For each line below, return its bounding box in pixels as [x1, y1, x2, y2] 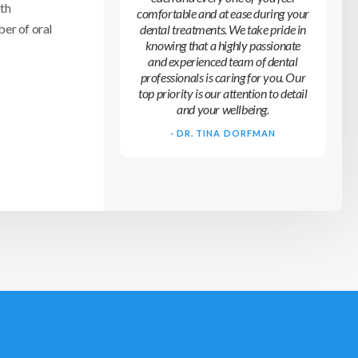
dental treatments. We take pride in [139, 21, 306, 37]
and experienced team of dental [148, 53, 298, 69]
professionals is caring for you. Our [140, 69, 306, 85]
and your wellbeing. [177, 101, 269, 117]
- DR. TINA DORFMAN [169, 127, 276, 138]
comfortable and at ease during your [136, 5, 309, 21]
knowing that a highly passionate [145, 37, 301, 53]
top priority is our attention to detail [138, 85, 308, 101]
